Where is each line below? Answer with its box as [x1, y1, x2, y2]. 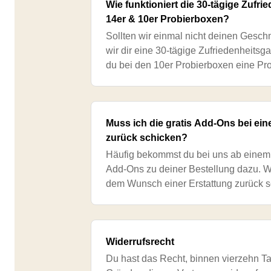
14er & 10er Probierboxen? [106, 14, 230, 24]
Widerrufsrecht [106, 237, 175, 247]
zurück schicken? [106, 132, 188, 143]
